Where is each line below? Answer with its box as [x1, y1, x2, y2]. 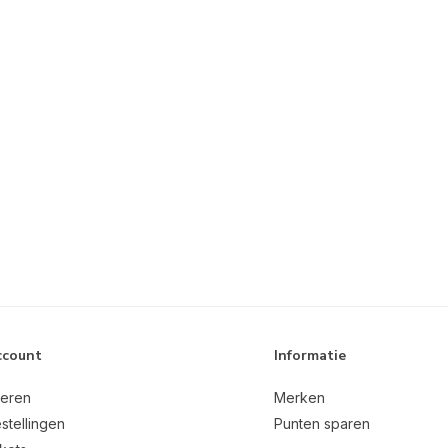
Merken [274, 389, 325, 407]
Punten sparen [274, 415, 370, 433]
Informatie [274, 346, 346, 366]
